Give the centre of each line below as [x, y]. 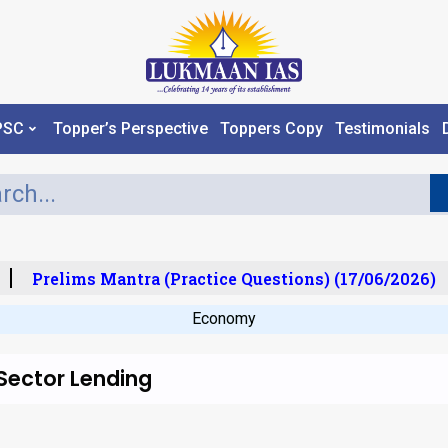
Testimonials [382, 129]
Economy [224, 318]
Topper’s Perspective [130, 129]
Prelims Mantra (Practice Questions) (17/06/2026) [227, 278]
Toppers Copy [271, 129]
